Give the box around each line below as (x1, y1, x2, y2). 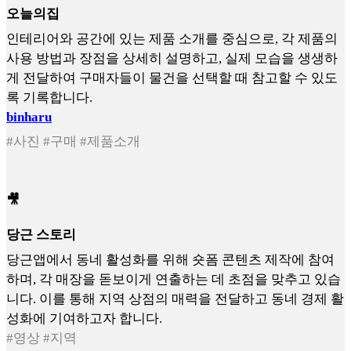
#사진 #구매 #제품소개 (6, 134, 140, 150)
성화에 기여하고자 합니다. (6, 310, 162, 326)
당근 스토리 (6, 227, 76, 243)
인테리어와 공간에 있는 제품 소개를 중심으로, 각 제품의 (6, 31, 338, 46)
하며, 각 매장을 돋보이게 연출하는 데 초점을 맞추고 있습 (6, 271, 341, 287)
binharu (6, 109, 52, 125)
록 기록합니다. (6, 89, 92, 105)
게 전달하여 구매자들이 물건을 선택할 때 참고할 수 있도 (6, 70, 338, 85)
